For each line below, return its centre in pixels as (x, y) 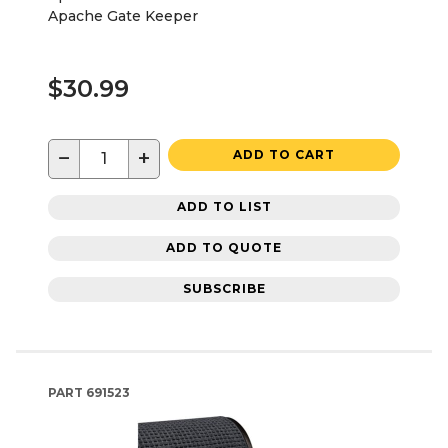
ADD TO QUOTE (224, 248)
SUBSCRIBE (224, 289)
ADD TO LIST (224, 207)
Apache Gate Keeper (123, 15)
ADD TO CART (284, 154)
